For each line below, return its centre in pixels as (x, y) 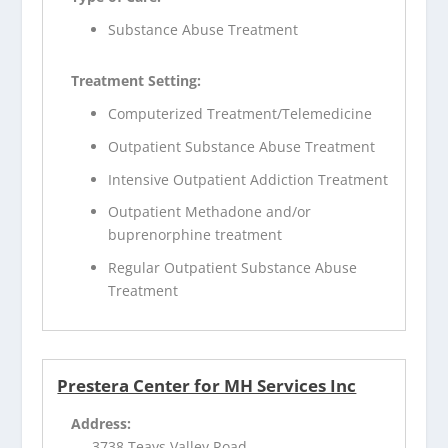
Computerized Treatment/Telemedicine (240, 113)
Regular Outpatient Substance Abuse (233, 268)
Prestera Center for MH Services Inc (207, 386)
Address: (101, 424)
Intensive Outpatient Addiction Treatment (248, 179)
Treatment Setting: (136, 81)
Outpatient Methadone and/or (210, 212)
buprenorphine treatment (195, 235)
